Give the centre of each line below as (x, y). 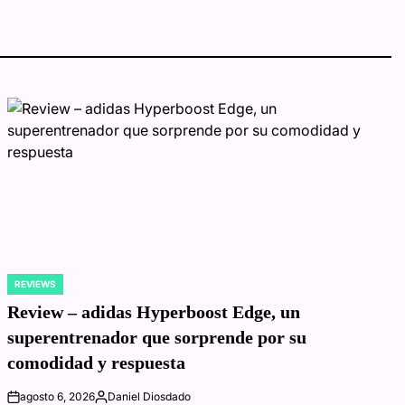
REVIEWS (36, 283)
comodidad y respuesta (97, 362)
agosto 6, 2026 (58, 396)
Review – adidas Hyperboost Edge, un (154, 311)
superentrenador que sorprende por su (157, 337)
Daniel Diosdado (150, 396)
